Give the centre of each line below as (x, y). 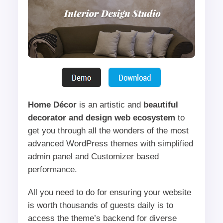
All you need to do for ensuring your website (109, 192)
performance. (52, 169)
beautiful (161, 105)
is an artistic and (110, 105)
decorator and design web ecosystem (101, 117)
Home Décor (52, 105)
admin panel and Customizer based (93, 156)
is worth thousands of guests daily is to (100, 205)
